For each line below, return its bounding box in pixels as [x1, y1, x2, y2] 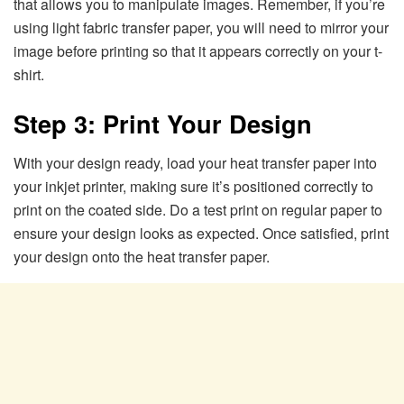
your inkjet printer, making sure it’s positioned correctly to [14, 176, 373, 197]
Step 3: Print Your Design [14, 105, 312, 141]
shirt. [14, 64, 44, 86]
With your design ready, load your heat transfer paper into [14, 152, 377, 174]
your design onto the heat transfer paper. [14, 246, 270, 268]
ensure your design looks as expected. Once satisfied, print [14, 223, 389, 244]
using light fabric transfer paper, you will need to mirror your [14, 17, 389, 39]
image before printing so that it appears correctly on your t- [14, 41, 382, 62]
